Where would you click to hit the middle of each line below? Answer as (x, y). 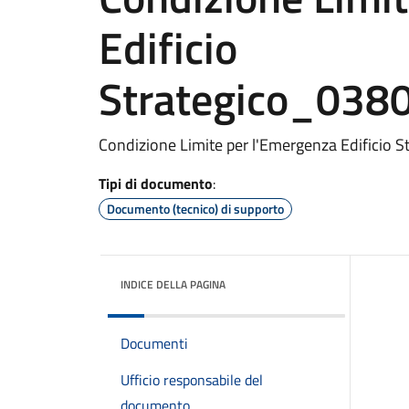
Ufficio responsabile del (192, 380)
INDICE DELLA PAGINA (173, 284)
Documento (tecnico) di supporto (195, 209)
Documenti (154, 343)
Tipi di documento (156, 184)
